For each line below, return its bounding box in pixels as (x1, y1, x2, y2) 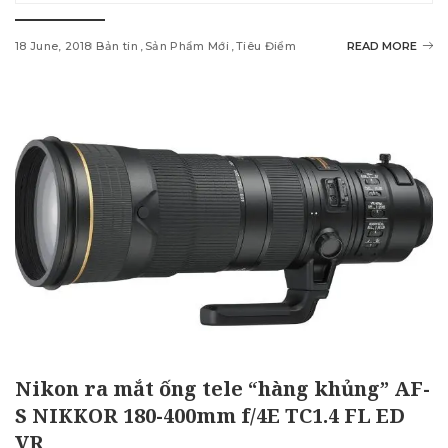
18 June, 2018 (15, 38, 92, 53)
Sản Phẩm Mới (144, 38, 230, 53)
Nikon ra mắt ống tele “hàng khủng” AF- (15, 374, 430, 402)
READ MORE (347, 38, 417, 53)
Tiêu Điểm (236, 38, 297, 53)
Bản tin (96, 38, 138, 53)
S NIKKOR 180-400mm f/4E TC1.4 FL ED (15, 401, 405, 429)
